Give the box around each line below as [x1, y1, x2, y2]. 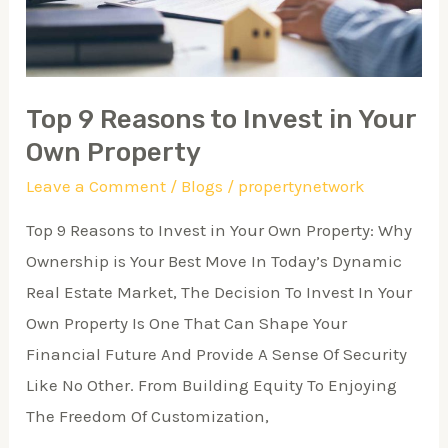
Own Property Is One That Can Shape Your [26, 313, 348, 334]
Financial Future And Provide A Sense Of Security [26, 344, 408, 365]
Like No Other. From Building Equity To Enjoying [26, 375, 398, 396]
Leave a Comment [26, 176, 167, 197]
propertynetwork [238, 176, 366, 197]
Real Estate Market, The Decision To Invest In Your [26, 282, 413, 303]
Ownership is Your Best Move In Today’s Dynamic [26, 251, 403, 272]
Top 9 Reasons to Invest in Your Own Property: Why [26, 220, 413, 241]
